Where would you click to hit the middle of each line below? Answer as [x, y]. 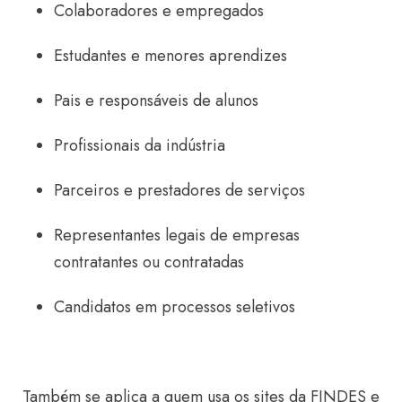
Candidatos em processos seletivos [175, 307]
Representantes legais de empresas [177, 235]
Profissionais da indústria [140, 145]
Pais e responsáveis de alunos [156, 100]
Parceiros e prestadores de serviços [179, 190]
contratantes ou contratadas [149, 262]
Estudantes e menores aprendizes [170, 56]
